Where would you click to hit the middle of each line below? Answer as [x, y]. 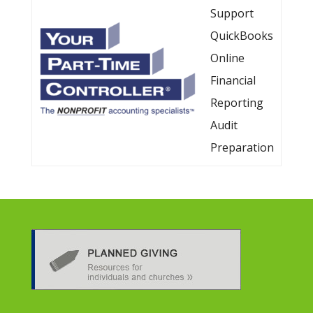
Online [227, 58]
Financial [233, 80]
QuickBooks [241, 36]
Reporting [236, 103]
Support [232, 13]
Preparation [242, 147]
